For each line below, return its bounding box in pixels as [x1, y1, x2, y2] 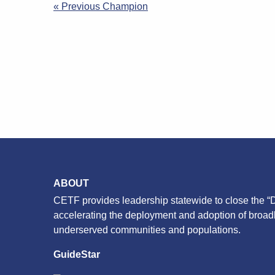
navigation [53, 18, 144, 39]
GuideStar [53, 249, 100, 260]
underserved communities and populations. [53, 224, 241, 235]
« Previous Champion [53, 1, 148, 12]
